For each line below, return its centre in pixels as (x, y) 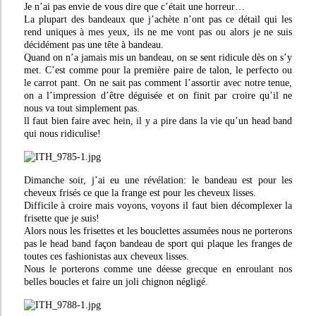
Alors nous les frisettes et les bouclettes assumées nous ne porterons (158, 231)
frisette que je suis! (61, 218)
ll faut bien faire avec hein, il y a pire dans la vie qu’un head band (158, 121)
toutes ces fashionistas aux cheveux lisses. (106, 256)
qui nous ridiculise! (62, 134)
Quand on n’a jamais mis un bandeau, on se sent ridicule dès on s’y (158, 57)
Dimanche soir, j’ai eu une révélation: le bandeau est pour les (158, 180)
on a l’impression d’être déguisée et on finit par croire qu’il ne (158, 96)
